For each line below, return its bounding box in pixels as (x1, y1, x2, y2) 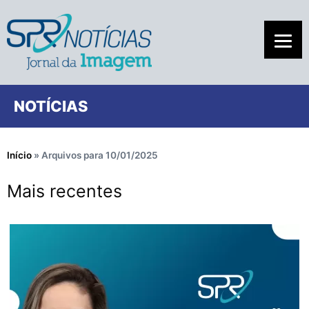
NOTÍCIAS (14, 97, 88, 115)
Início (7, 149, 32, 161)
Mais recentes (7, 180, 122, 201)
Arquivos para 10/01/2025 (41, 149, 158, 161)
